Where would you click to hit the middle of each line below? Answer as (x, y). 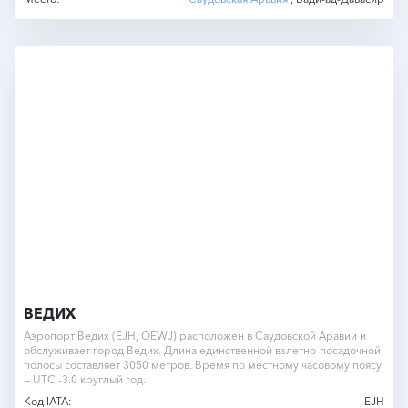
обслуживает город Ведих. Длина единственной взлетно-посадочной (202, 350)
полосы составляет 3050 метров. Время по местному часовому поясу (203, 364)
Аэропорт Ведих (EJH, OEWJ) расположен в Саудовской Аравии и (195, 335)
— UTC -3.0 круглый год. (85, 379)
